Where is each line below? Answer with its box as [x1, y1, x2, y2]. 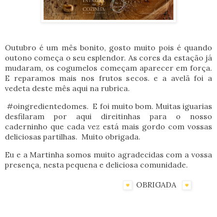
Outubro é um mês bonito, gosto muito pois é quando [5, 43, 212, 53]
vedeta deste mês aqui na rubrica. [5, 83, 130, 93]
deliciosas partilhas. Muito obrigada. [5, 131, 142, 141]
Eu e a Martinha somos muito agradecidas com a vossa [5, 149, 212, 159]
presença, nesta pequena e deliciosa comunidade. [5, 159, 192, 170]
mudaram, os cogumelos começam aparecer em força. [5, 63, 212, 73]
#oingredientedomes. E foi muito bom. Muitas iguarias [5, 101, 212, 111]
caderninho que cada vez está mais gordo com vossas [5, 121, 212, 131]
